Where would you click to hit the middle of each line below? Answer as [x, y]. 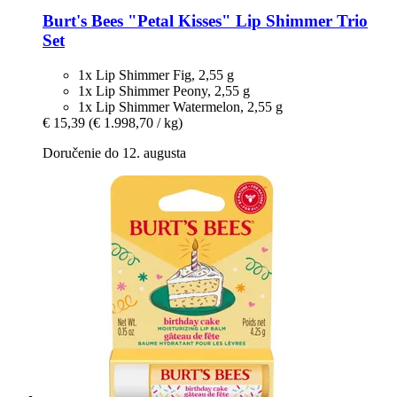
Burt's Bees [83, 20]
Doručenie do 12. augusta [114, 152]
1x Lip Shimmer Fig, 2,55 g [156, 74]
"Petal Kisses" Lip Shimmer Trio [245, 20]
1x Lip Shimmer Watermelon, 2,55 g [180, 106]
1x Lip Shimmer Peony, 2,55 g [164, 90]
